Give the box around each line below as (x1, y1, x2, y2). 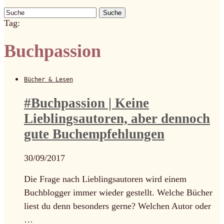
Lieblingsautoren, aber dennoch (24, 110, 210, 126)
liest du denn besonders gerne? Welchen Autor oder (24, 201, 211, 211)
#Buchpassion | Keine (24, 95, 149, 110)
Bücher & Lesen (24, 76, 73, 83)
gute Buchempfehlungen (24, 126, 164, 141)
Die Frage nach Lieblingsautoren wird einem (24, 174, 186, 184)
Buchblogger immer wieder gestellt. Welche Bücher (24, 187, 212, 198)
